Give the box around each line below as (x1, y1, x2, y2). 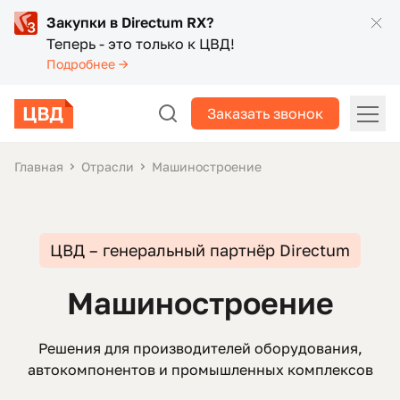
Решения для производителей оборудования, (37, 339, 362, 357)
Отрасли (81, 159, 134, 174)
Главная (14, 159, 63, 174)
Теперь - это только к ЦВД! (46, 35, 235, 53)
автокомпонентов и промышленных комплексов (27, 361, 373, 379)
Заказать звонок (207, 104, 323, 122)
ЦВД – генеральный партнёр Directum (50, 240, 350, 260)
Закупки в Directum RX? (46, 13, 213, 31)
